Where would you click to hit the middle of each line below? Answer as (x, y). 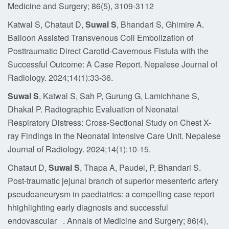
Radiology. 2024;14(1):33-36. (60, 77)
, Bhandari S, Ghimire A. (160, 24)
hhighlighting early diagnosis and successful (88, 207)
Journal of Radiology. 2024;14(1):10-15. (79, 149)
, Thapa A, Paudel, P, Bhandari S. (140, 167)
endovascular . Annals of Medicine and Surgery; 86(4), (108, 221)
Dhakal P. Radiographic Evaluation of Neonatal (93, 109)
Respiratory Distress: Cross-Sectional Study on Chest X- (109, 122)
